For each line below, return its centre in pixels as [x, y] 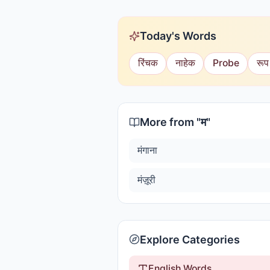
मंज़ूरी [146, 180]
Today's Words [178, 36]
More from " [170, 122]
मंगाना [147, 150]
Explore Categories [190, 239]
